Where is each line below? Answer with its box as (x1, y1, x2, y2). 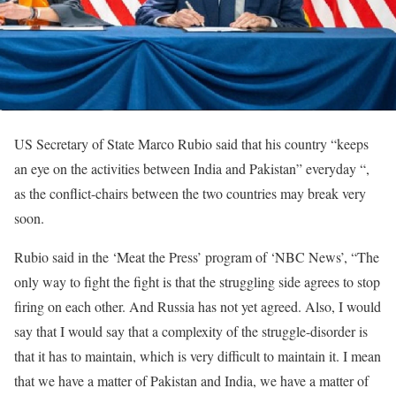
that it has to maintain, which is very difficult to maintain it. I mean (14, 346, 381, 366)
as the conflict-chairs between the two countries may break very (14, 184, 366, 203)
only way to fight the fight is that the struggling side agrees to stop (14, 272, 380, 292)
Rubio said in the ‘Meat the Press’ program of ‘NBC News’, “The (14, 247, 379, 267)
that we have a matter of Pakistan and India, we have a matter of (14, 371, 369, 391)
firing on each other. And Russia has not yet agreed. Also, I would (14, 297, 381, 316)
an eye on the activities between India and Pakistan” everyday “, (14, 159, 369, 179)
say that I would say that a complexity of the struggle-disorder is (14, 322, 368, 341)
